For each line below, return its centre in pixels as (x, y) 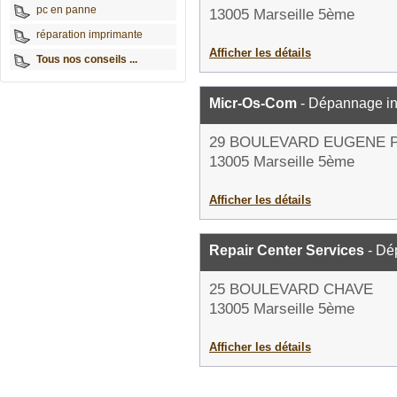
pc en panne (66, 10)
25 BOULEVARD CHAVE (291, 289)
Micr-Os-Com (253, 103)
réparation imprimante (90, 35)
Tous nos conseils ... (87, 59)
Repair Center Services (287, 250)
